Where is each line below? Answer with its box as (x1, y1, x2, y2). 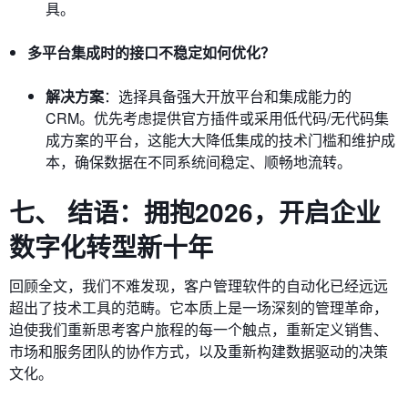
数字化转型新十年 (9, 228, 213, 265)
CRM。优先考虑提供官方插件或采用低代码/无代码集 (46, 107, 389, 128)
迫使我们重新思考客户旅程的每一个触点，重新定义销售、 (9, 319, 388, 340)
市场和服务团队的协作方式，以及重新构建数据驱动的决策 (9, 341, 388, 362)
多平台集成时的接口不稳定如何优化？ (27, 42, 275, 63)
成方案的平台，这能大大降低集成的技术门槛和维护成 (46, 129, 395, 150)
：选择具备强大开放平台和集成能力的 (104, 86, 352, 107)
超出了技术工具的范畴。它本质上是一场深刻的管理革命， (9, 297, 388, 318)
